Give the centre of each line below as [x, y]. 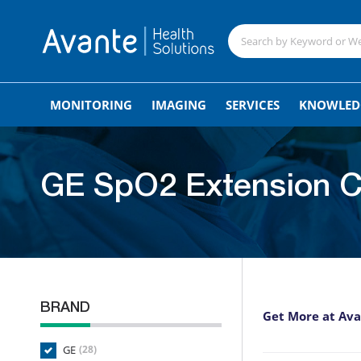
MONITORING [91, 105]
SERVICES [253, 105]
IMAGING [179, 105]
